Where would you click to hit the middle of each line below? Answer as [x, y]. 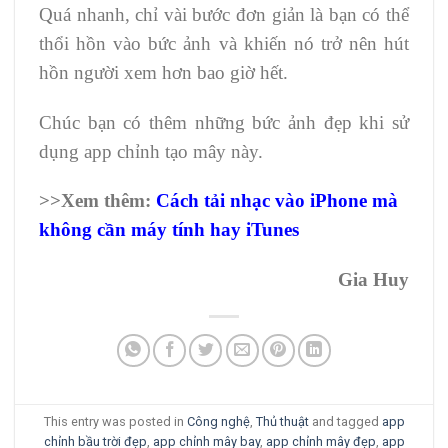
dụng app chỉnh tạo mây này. [151, 151]
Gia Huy [371, 280]
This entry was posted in [115, 421]
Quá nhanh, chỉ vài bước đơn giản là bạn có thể [224, 14]
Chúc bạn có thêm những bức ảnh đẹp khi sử [224, 122]
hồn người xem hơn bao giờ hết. [163, 72]
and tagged [345, 421]
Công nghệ [218, 421]
